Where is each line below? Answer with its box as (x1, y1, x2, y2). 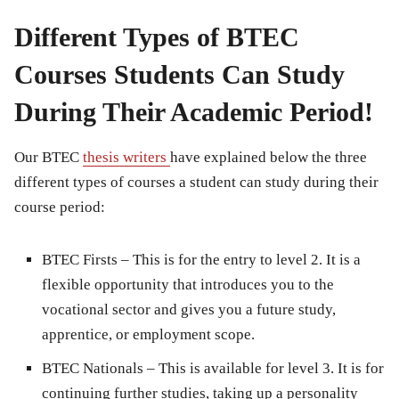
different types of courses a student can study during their (14, 173, 379, 191)
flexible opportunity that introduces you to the (42, 275, 334, 293)
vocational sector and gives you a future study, (42, 300, 336, 318)
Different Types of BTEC (14, 21, 299, 52)
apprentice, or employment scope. (42, 325, 255, 343)
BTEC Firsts (42, 250, 118, 268)
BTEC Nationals (42, 359, 143, 377)
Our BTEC (14, 148, 83, 166)
